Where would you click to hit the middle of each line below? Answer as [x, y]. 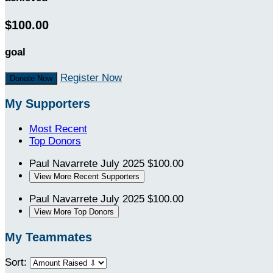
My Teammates [48, 237]
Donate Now [31, 79]
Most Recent [58, 129]
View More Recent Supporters [87, 177]
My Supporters [48, 104]
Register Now [91, 78]
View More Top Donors [74, 212]
